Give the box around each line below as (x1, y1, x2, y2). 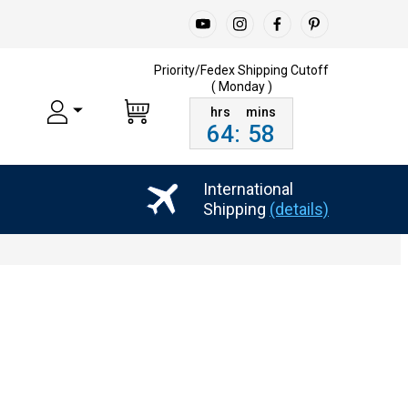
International (203, 178, 293, 199)
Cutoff (291, 62, 329, 77)
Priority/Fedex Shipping (154, 62, 291, 77)
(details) (270, 199, 329, 219)
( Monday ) (210, 78, 272, 94)
